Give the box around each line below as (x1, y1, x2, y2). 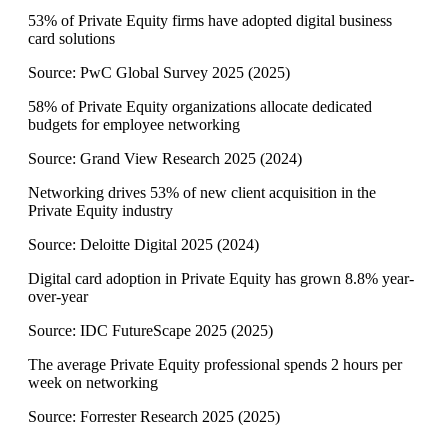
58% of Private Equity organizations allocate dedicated (28, 98, 372, 116)
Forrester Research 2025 (80, 408, 234, 426)
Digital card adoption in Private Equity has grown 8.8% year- (28, 270, 414, 288)
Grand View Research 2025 (80, 150, 256, 168)
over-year (28, 288, 88, 306)
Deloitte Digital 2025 (80, 236, 213, 254)
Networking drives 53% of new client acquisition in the (28, 184, 376, 202)
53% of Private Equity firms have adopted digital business (28, 12, 392, 30)
